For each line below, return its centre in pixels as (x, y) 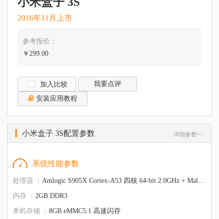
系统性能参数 (56, 163)
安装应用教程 (56, 98)
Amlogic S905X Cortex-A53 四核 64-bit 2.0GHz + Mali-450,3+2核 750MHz (120, 180)
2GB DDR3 (51, 196)
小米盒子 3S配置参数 (58, 133)
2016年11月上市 (45, 18)
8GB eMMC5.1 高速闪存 (85, 211)
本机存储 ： (31, 211)
